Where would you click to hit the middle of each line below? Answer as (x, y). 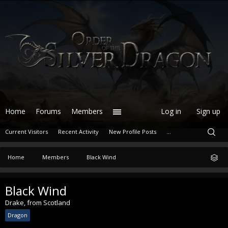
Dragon (18, 215)
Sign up (208, 111)
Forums (48, 111)
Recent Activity (78, 132)
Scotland (57, 203)
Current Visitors (26, 132)
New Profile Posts (133, 132)
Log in (171, 111)
